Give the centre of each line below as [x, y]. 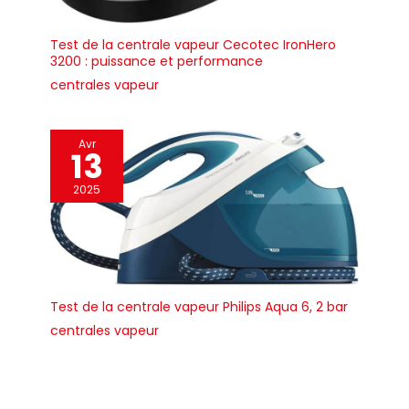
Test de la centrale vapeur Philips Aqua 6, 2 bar [199, 307]
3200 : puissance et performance [157, 61]
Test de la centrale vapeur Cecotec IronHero [193, 44]
